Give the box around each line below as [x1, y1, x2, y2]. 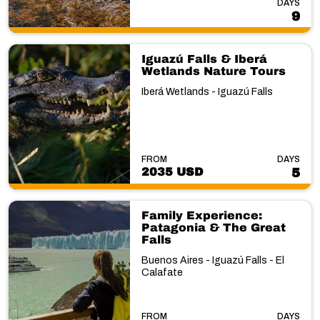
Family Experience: [141, 209, 262, 221]
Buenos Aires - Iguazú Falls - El [141, 255, 284, 266]
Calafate [141, 267, 183, 278]
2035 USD [141, 166, 203, 178]
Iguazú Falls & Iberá [141, 52, 267, 65]
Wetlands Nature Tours [141, 64, 286, 77]
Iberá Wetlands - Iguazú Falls [141, 86, 273, 97]
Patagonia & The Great [141, 221, 286, 234]
